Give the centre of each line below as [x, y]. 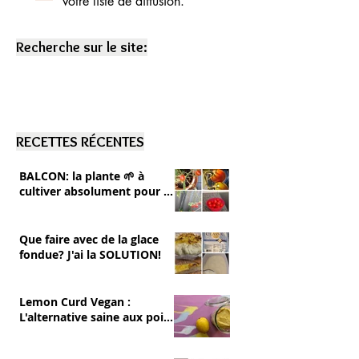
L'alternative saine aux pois [94, 317]
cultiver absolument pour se [97, 191]
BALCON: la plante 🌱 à [82, 176]
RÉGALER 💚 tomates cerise [94, 206]
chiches [40, 332]
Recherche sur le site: [82, 47]
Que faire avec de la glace [89, 239]
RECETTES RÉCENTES [80, 141]
